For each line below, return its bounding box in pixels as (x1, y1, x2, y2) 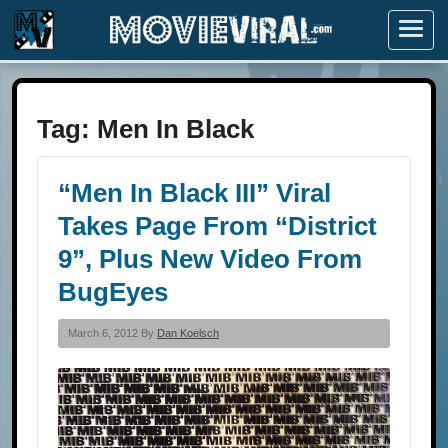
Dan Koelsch (157, 327, 219, 339)
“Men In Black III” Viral (58, 178, 331, 208)
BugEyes (58, 277, 168, 307)
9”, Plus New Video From (58, 244, 362, 274)
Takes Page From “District (58, 211, 377, 241)
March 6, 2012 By (68, 327, 157, 339)
